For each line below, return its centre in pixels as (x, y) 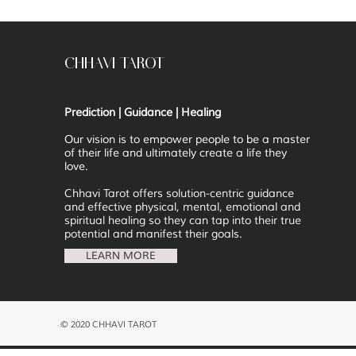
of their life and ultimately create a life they (176, 153)
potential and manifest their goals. (153, 234)
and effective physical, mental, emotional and (182, 207)
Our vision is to (102, 140)
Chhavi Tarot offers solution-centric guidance (179, 194)
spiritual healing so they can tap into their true (183, 221)
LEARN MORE (121, 256)
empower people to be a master (225, 140)
